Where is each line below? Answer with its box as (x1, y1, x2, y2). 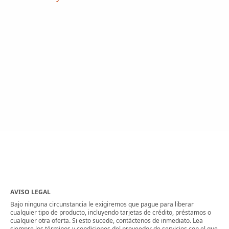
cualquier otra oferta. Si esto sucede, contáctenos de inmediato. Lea (10, 216, 203, 225)
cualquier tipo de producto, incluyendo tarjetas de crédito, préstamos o (10, 208, 211, 217)
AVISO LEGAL (10, 188, 51, 197)
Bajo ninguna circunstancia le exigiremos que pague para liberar (10, 200, 194, 209)
